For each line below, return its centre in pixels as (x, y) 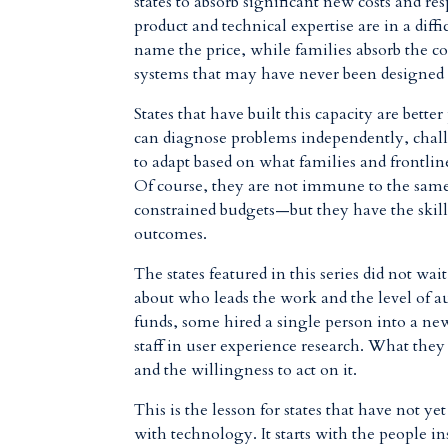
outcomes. (171, 234)
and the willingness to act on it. (246, 370)
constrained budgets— (212, 210)
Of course (169, 186)
